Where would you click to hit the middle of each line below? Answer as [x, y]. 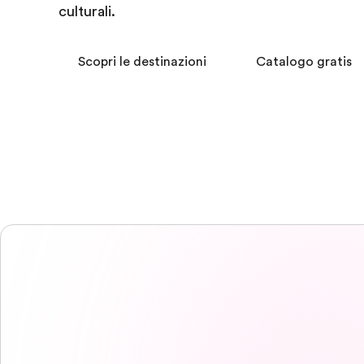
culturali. [87, 11]
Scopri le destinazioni [142, 62]
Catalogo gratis [304, 62]
